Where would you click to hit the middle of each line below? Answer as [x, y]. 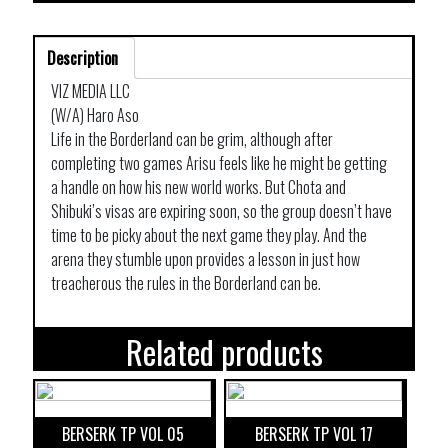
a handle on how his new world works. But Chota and [198, 186]
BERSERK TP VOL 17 [314, 433]
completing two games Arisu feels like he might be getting [219, 162]
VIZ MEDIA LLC [90, 90]
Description [82, 57]
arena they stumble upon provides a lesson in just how [205, 258]
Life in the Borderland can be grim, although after [192, 138]
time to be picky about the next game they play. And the [209, 234]
